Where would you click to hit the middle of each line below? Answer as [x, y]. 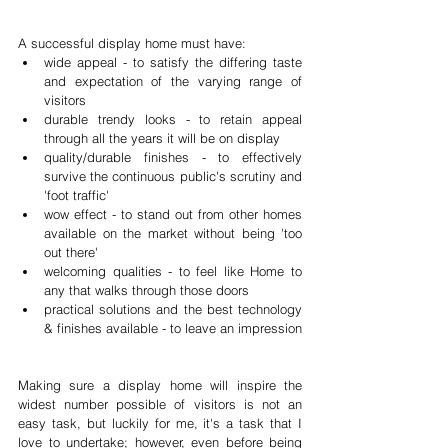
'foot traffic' [80, 195]
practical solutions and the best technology [173, 309]
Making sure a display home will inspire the [160, 385]
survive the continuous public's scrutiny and [173, 176]
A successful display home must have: [134, 43]
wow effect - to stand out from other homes [173, 214]
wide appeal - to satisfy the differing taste [173, 62]
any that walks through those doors [150, 290]
